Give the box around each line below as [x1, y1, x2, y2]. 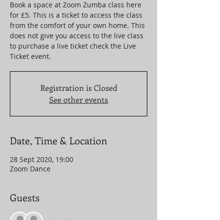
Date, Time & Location [10, 134, 107, 147]
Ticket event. [10, 52, 51, 61]
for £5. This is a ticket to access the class [10, 10, 142, 20]
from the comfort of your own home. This [10, 21, 145, 30]
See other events [49, 94, 108, 105]
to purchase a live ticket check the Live [10, 41, 136, 51]
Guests [10, 191, 40, 204]
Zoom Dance [10, 164, 51, 173]
